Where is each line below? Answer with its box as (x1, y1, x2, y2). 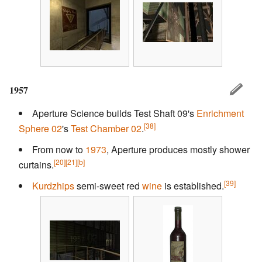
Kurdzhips (32, 178, 74, 192)
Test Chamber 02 (71, 121, 142, 135)
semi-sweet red (74, 178, 142, 192)
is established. (162, 178, 224, 192)
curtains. (19, 157, 54, 171)
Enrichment (196, 106, 244, 120)
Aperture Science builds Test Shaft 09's (32, 106, 196, 120)
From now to (32, 142, 85, 156)
